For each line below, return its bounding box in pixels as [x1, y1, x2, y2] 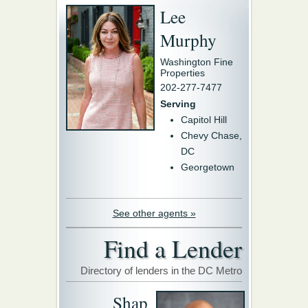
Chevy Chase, [181, 130, 242, 141]
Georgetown [181, 162, 234, 173]
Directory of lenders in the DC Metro [80, 265, 242, 276]
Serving [160, 98, 196, 109]
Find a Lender [104, 232, 242, 265]
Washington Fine [160, 56, 233, 67]
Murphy [160, 28, 217, 52]
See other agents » [112, 208, 196, 219]
